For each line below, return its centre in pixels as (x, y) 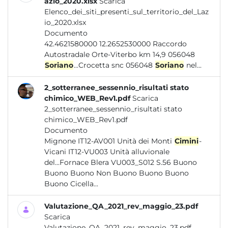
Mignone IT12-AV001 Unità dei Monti (109, 141)
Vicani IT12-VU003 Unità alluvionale (77, 152)
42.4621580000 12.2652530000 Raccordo (116, 44)
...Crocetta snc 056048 (114, 65)
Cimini (187, 141)
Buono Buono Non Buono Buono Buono (117, 173)
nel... (193, 65)
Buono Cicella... (84, 184)
